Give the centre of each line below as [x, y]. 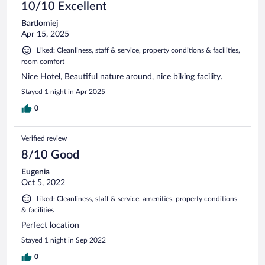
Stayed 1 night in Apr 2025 [63, 91]
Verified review [44, 138]
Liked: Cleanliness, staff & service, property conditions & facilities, [138, 50]
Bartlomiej [40, 23]
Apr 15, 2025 [45, 34]
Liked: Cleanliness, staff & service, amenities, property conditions [137, 198]
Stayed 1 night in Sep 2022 [64, 240]
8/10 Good [50, 155]
